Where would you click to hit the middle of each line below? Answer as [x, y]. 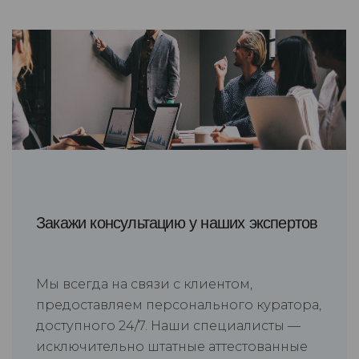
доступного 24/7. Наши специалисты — [168, 326]
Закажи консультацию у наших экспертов [177, 223]
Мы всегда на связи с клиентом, [144, 284]
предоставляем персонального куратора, [179, 305]
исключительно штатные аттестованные [172, 347]
